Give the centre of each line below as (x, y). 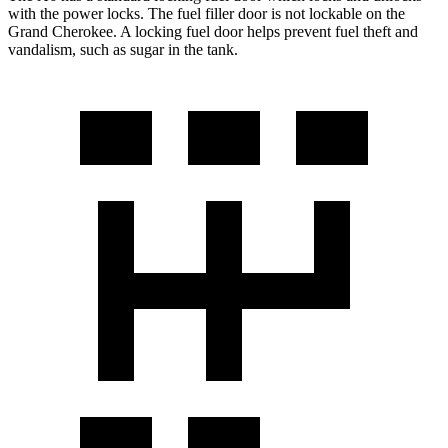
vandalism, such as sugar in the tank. (123, 49)
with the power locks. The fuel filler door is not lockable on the (206, 13)
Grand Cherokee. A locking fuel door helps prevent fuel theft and (213, 31)
